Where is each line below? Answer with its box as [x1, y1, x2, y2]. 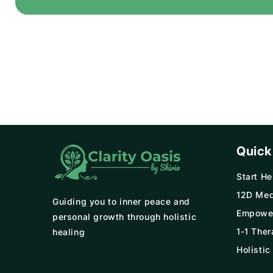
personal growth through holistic [52, 211, 197, 222]
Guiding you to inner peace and [52, 196, 191, 207]
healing [52, 227, 85, 238]
